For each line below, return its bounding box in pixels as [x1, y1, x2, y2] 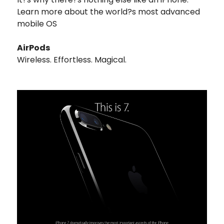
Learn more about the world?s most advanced [17, 5, 200, 17]
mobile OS [17, 17, 57, 29]
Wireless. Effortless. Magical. [17, 53, 126, 65]
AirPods [17, 41, 50, 53]
